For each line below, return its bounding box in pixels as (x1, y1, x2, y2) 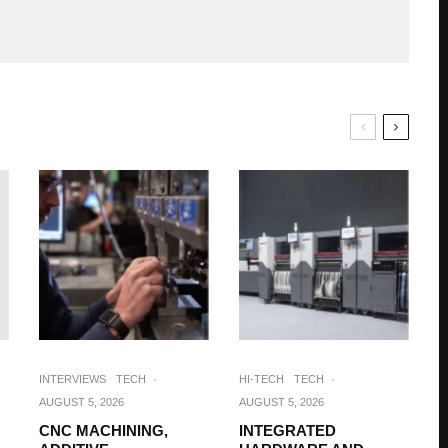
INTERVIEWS (39, 373, 106, 385)
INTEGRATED (239, 422, 336, 439)
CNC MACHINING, (39, 422, 168, 439)
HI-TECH (239, 373, 284, 385)
